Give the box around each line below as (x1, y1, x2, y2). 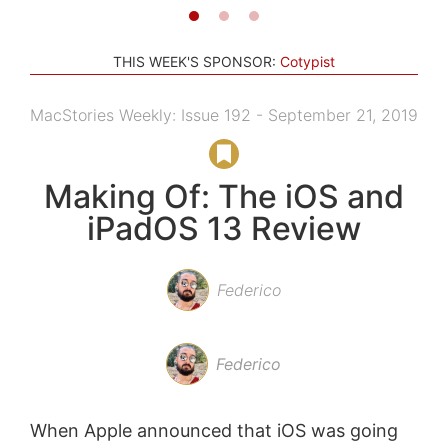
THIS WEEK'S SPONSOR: (113, 52, 276, 70)
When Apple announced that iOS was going (29, 419, 398, 441)
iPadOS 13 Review (86, 208, 361, 248)
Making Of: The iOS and (43, 176, 404, 216)
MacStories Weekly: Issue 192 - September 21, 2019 (29, 104, 418, 125)
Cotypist (280, 52, 335, 70)
